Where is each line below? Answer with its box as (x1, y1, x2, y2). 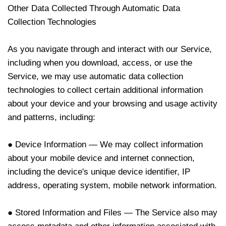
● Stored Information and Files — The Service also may (8, 208, 217, 217)
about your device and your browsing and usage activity (8, 99, 217, 108)
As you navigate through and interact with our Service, (8, 44, 212, 54)
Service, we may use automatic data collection (8, 72, 183, 81)
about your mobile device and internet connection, (8, 153, 195, 163)
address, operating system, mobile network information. (8, 181, 217, 190)
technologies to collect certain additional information (8, 85, 203, 95)
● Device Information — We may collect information (8, 140, 203, 149)
